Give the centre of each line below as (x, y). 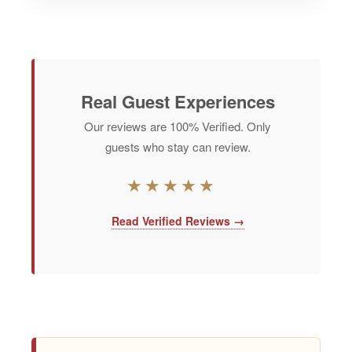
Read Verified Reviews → (178, 221)
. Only (256, 126)
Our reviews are (127, 126)
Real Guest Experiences (178, 102)
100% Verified (205, 126)
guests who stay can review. (178, 147)
